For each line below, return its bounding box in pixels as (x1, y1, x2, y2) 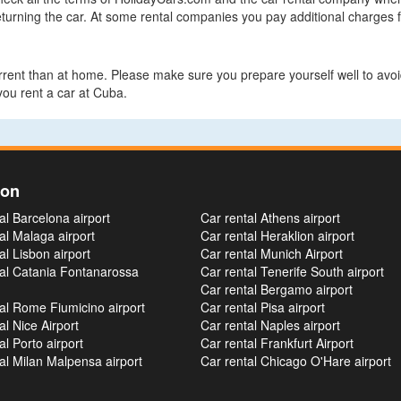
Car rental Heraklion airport (200, 226, 354, 244)
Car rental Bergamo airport (200, 280, 353, 298)
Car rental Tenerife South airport (200, 262, 384, 280)
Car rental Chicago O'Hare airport (200, 352, 391, 370)
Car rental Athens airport (200, 209, 340, 226)
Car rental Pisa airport (200, 298, 325, 316)
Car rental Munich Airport (200, 244, 343, 262)
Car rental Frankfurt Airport (200, 334, 354, 352)
